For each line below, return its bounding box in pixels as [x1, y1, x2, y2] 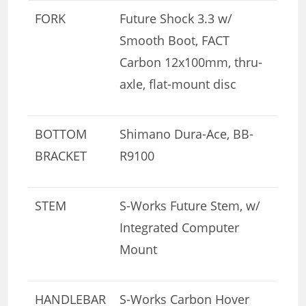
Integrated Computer [120, 219, 240, 236]
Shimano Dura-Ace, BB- [120, 125, 254, 142]
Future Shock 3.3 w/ [120, 10, 233, 27]
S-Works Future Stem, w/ [120, 197, 261, 214]
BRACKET [35, 147, 87, 164]
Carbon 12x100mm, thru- [120, 53, 263, 70]
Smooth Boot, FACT [120, 31, 230, 48]
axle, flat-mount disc [120, 75, 237, 92]
